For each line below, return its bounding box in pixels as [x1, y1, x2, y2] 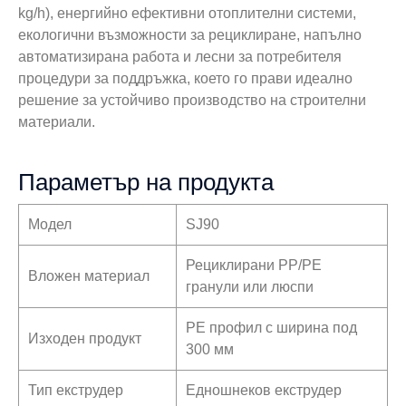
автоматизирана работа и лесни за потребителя [18, 48, 342, 64]
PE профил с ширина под [186, 319, 357, 335]
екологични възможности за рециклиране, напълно [18, 26, 362, 43]
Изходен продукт [28, 330, 141, 346]
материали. [18, 113, 95, 130]
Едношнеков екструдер [186, 382, 342, 398]
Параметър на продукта [18, 168, 274, 196]
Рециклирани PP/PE [186, 256, 322, 273]
